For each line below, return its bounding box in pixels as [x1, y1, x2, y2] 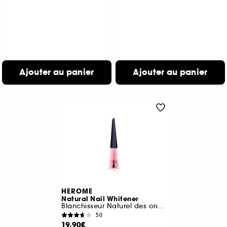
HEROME [61, 187, 93, 196]
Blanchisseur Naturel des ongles [158, 202, 165, 210]
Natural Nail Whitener [61, 195, 139, 204]
